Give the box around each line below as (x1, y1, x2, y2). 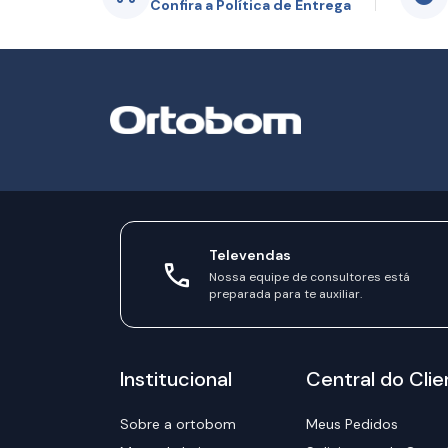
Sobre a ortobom (119, 415, 236, 433)
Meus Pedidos (306, 415, 399, 433)
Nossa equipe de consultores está (208, 269, 410, 285)
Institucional (119, 366, 232, 392)
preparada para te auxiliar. (208, 286, 362, 302)
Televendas (208, 246, 291, 264)
